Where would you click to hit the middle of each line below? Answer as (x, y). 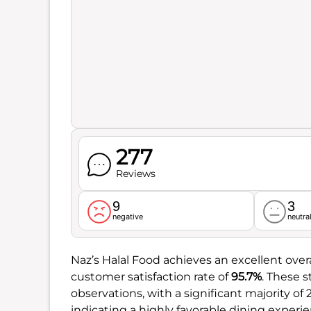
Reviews (135, 174)
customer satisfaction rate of (151, 276)
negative (127, 216)
